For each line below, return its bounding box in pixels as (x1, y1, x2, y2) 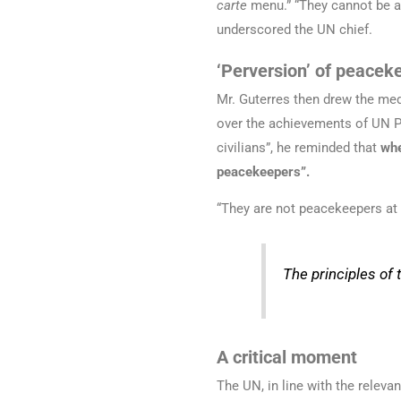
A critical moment (217, 346, 357, 369)
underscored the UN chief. (217, 21, 372, 38)
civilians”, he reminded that (217, 140, 380, 157)
